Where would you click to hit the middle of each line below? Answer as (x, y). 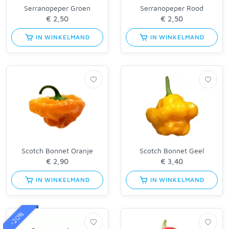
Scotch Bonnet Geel (172, 150)
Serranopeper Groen (57, 8)
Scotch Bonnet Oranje (57, 150)
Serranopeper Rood (172, 8)
